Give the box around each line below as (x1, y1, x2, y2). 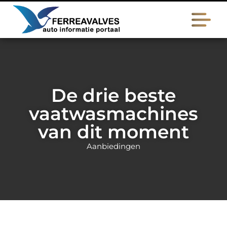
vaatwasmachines (29, 102, 198, 125)
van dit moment (38, 121, 189, 143)
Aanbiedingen (87, 141, 140, 151)
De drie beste (51, 84, 176, 106)
